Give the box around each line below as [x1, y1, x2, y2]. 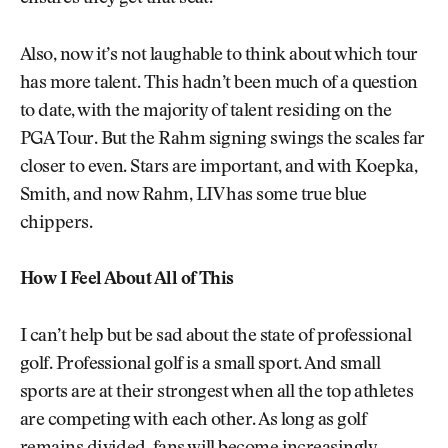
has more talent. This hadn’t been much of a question [20, 74, 418, 93]
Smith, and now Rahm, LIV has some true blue [20, 186, 367, 205]
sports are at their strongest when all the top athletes [20, 383, 414, 402]
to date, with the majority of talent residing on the [20, 102, 392, 121]
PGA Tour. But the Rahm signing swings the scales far [20, 130, 425, 149]
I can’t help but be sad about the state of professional [20, 327, 412, 346]
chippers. [20, 214, 93, 233]
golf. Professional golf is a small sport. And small [20, 355, 381, 374]
